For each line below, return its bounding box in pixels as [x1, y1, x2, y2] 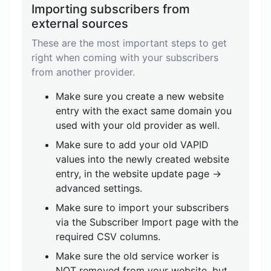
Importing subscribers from [31, 2, 190, 16]
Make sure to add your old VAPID [56, 139, 209, 151]
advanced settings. [56, 182, 142, 194]
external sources [31, 16, 128, 31]
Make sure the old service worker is [56, 250, 219, 262]
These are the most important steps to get [31, 37, 227, 49]
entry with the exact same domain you [56, 105, 232, 117]
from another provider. [31, 66, 135, 78]
